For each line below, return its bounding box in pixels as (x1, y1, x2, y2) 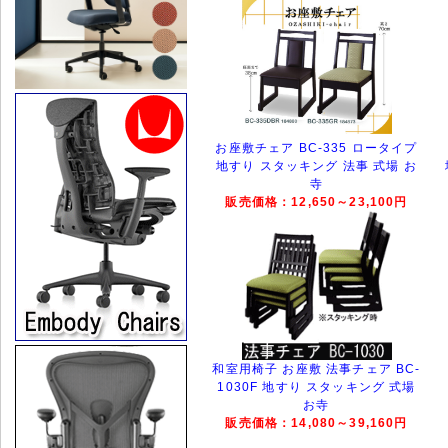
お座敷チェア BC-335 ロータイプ (215, 140, 418, 155)
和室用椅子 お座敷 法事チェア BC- (212, 361, 421, 376)
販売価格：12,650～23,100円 (225, 194, 408, 208)
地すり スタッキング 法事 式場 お (216, 158, 417, 173)
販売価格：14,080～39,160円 (225, 415, 408, 429)
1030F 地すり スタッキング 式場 (217, 379, 416, 394)
